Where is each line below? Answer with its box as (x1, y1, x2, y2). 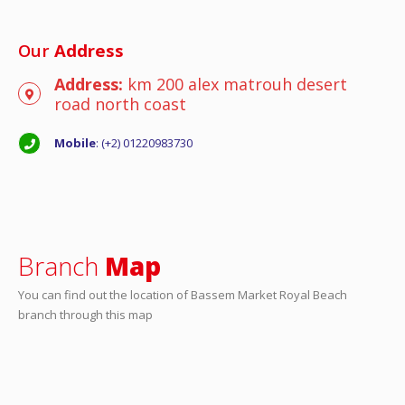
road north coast (54, 92, 186, 115)
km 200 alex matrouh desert (127, 72, 347, 95)
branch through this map (18, 306, 153, 323)
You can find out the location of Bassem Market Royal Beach (18, 286, 347, 303)
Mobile (54, 135, 96, 152)
